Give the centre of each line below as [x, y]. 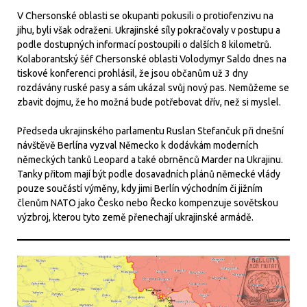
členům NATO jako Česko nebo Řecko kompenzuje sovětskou [148, 202]
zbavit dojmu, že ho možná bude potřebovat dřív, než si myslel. [149, 102]
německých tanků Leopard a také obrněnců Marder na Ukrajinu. [150, 159]
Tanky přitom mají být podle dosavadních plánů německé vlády [149, 174]
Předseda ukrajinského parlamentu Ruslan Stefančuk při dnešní [150, 131]
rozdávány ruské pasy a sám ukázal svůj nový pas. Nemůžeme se [153, 87]
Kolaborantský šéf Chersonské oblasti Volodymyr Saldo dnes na [152, 59]
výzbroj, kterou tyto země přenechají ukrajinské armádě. [135, 217]
